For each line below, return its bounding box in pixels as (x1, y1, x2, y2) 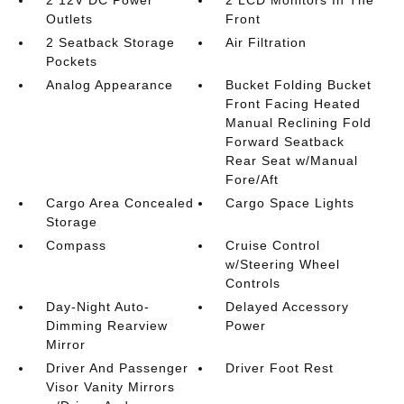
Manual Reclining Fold (225, 115, 372, 130)
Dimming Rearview (45, 318, 168, 333)
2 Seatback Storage (45, 35, 175, 50)
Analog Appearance (45, 78, 173, 92)
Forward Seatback (225, 134, 345, 149)
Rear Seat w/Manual (225, 153, 359, 168)
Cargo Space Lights (225, 196, 355, 210)
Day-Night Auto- (45, 299, 150, 314)
